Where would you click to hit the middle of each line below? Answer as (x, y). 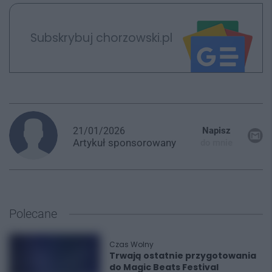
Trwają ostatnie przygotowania (183, 256)
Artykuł (90, 142)
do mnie (216, 143)
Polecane (33, 214)
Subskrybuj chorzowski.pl (101, 38)
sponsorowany (142, 142)
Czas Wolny (131, 245)
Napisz (216, 131)
